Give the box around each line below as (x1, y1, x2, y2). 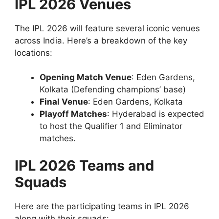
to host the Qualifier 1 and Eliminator (40, 121, 182, 131)
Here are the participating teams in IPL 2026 (15, 201, 189, 211)
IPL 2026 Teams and (15, 156, 154, 174)
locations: (15, 47, 52, 58)
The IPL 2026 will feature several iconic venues (15, 23, 200, 33)
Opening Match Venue (40, 72, 131, 83)
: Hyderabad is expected (107, 109, 204, 119)
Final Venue (40, 97, 88, 107)
